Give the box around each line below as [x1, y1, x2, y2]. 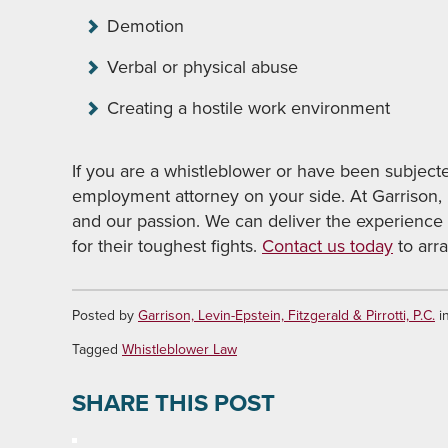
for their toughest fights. [72, 233, 262, 259]
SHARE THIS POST [72, 385, 275, 421]
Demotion [107, 13, 184, 39]
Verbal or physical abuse [107, 54, 298, 80]
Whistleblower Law [122, 339, 237, 360]
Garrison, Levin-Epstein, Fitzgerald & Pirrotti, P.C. [138, 305, 435, 326]
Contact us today [262, 233, 393, 259]
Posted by [72, 305, 138, 326]
